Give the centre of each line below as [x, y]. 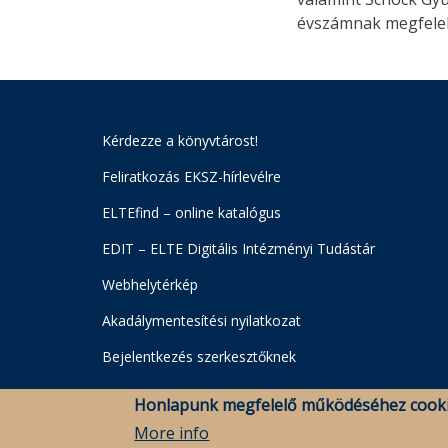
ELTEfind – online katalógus [191, 212]
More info [172, 433]
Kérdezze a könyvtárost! [180, 140]
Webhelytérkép [150, 284]
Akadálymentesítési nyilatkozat [201, 320]
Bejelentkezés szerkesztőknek [199, 356]
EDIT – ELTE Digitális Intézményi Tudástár [238, 248]
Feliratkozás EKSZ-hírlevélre [191, 176]
